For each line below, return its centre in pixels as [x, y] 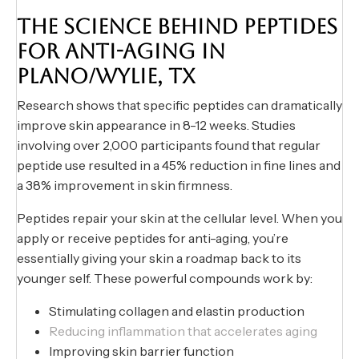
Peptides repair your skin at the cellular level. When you [179, 218]
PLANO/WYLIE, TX [106, 77]
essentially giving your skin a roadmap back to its [159, 258]
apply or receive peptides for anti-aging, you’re [153, 238]
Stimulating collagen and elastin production [177, 311]
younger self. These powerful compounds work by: [165, 278]
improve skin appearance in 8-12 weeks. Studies [156, 125]
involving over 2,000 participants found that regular [169, 145]
